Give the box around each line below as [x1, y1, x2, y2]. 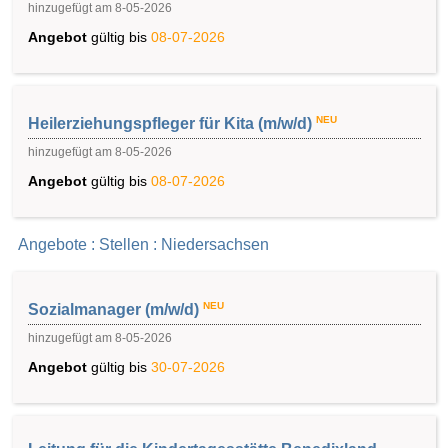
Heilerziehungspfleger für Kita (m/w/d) [28, 115, 312, 133]
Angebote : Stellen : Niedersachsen [18, 235, 269, 253]
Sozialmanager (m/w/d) [28, 300, 199, 318]
